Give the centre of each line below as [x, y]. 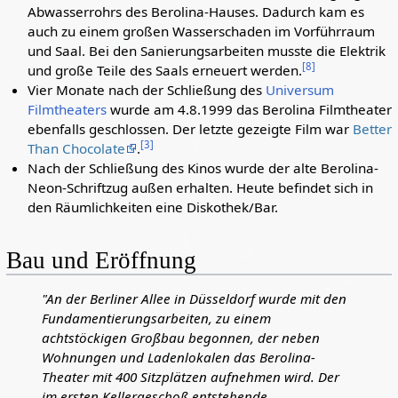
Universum [300, 90]
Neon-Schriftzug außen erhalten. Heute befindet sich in [201, 187]
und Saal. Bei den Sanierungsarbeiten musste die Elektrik [207, 51]
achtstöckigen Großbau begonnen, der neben [180, 338]
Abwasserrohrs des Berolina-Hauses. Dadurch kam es [196, 12]
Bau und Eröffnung [101, 261]
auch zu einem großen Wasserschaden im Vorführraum [202, 31]
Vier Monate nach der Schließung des [147, 90]
